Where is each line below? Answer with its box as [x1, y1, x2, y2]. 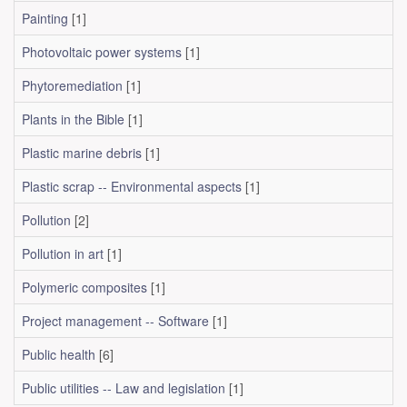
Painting [22, 9, 68, 27]
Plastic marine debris [22, 144, 142, 162]
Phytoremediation [22, 76, 123, 94]
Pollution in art [22, 244, 104, 263]
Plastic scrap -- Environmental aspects [22, 177, 242, 195]
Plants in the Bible [22, 110, 124, 128]
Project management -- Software [22, 312, 209, 330]
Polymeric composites [22, 278, 147, 296]
